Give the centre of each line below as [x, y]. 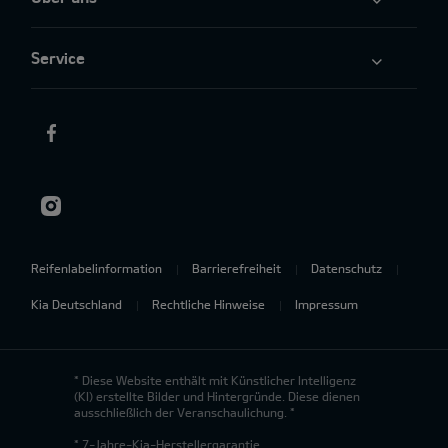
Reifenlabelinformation [96, 268]
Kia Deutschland [76, 304]
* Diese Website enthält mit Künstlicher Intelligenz [215, 380]
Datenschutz [346, 268]
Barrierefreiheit [236, 268]
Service [58, 58]
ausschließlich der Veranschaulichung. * [184, 412]
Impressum [326, 304]
